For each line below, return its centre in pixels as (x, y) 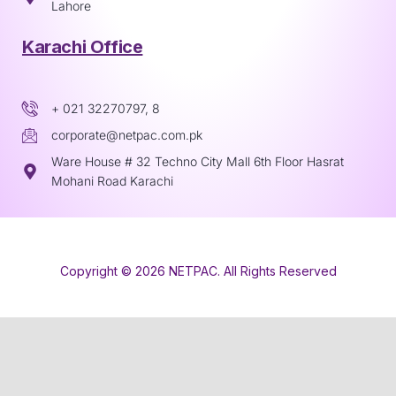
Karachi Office (83, 47)
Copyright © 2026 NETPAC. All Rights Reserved (198, 271)
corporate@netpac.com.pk (126, 135)
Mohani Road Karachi (112, 181)
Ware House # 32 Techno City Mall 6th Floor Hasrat (197, 162)
